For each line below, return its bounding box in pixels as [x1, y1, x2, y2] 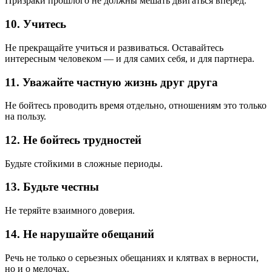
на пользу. [5, 111, 46, 122]
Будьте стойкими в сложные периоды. [5, 158, 163, 169]
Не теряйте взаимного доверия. [5, 205, 135, 216]
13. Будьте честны [5, 180, 99, 194]
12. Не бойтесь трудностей [5, 133, 141, 146]
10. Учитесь [5, 18, 66, 31]
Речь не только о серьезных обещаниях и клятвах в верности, [5, 252, 259, 263]
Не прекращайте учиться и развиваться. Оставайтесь [5, 42, 223, 53]
